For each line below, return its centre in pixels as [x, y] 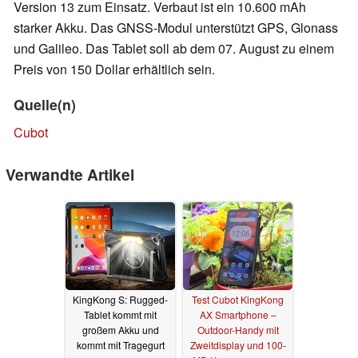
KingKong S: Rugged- [120, 300]
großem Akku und [120, 330]
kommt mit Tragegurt [120, 345]
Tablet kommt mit [120, 315]
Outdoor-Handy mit [238, 330]
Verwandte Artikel [70, 175]
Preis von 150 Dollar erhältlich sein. [114, 70]
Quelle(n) [45, 105]
